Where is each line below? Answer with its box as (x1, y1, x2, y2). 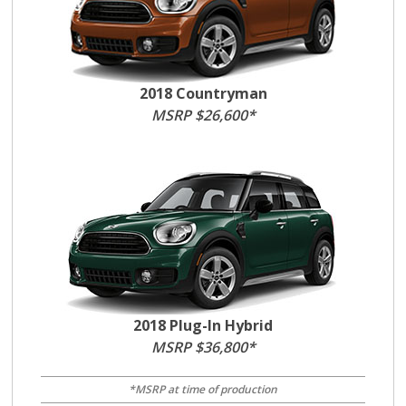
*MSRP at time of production (129, 382, 277, 397)
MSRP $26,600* (150, 105, 256, 125)
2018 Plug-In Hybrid (133, 315, 273, 335)
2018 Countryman (139, 83, 267, 103)
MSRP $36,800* (150, 337, 256, 357)
